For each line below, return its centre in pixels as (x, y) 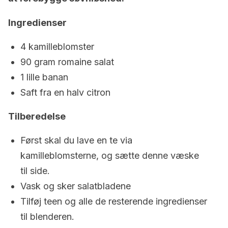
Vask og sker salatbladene (76, 186)
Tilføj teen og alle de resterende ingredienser (114, 201)
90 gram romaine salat (67, 62)
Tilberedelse (37, 116)
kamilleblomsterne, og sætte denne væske (110, 155)
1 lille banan (44, 77)
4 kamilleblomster (57, 47)
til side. (35, 171)
